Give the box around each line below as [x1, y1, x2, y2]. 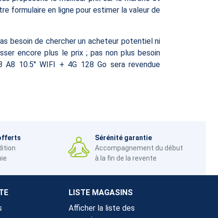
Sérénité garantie [94, 133, 152, 142]
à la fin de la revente [94, 154, 157, 162]
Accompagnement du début [94, 144, 183, 152]
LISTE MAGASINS [69, 187, 133, 197]
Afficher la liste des [69, 203, 135, 213]
